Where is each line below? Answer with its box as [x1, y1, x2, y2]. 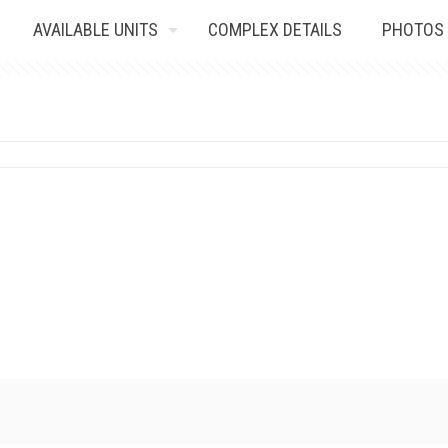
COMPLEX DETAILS [207, 19, 342, 40]
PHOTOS [381, 19, 444, 40]
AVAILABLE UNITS [32, 19, 158, 40]
